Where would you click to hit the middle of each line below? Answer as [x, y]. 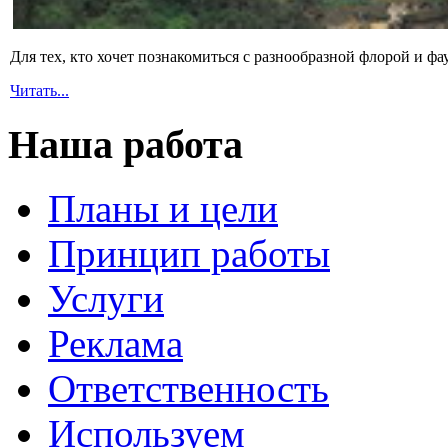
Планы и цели [163, 209]
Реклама [115, 344]
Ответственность [188, 389]
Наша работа [125, 144]
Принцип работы [189, 254]
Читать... [39, 90]
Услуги [106, 299]
